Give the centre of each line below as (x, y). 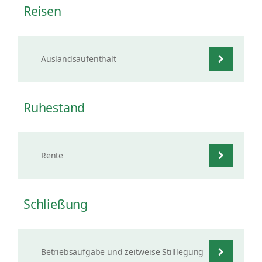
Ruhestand (54, 107)
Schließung (56, 204)
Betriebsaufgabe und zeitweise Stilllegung (123, 252)
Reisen (42, 11)
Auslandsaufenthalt (79, 59)
